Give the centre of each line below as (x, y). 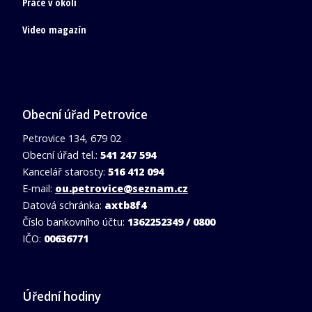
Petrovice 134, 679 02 (72, 138)
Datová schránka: (63, 205)
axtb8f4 (125, 205)
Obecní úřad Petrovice (85, 114)
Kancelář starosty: (64, 171)
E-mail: (39, 188)
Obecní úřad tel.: (61, 155)
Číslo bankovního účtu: (75, 221)
